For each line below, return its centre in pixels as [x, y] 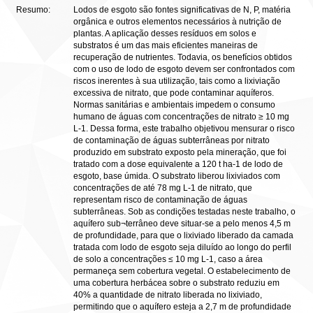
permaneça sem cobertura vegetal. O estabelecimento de [182, 271]
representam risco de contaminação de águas [160, 200]
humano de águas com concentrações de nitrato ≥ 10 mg [181, 117]
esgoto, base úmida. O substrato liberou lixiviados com [177, 176]
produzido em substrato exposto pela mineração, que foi [180, 152]
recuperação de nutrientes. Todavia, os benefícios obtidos [183, 57]
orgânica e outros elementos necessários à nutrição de [177, 22]
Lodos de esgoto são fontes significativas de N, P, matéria [182, 10]
